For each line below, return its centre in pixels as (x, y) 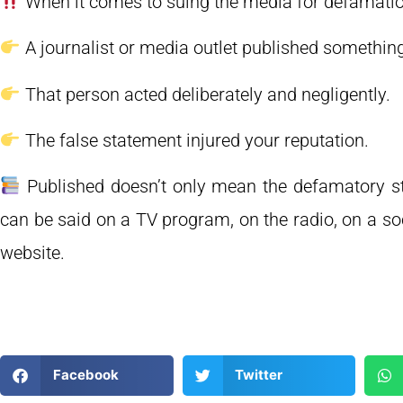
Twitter (259, 375)
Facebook (85, 375)
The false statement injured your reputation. (194, 141)
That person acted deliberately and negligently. (205, 94)
